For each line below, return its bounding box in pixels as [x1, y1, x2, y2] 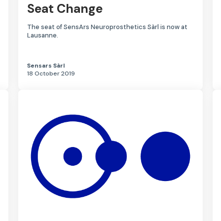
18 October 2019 [27, 70, 75, 78]
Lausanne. [27, 31, 59, 40]
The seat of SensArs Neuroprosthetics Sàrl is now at [27, 23, 188, 32]
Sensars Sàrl [27, 62, 65, 70]
